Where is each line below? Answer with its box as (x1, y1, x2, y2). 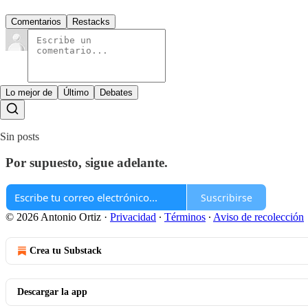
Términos (164, 211, 206, 223)
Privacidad (110, 211, 156, 223)
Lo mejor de (5, 87, 52, 98)
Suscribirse (201, 190, 252, 204)
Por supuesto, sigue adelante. (5, 155, 168, 170)
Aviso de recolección (213, 211, 304, 223)
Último (63, 87, 89, 98)
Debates (100, 87, 133, 98)
